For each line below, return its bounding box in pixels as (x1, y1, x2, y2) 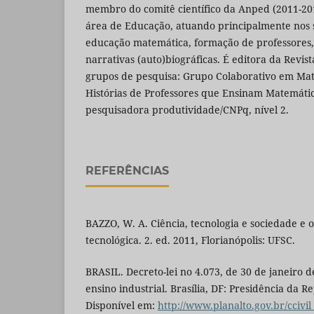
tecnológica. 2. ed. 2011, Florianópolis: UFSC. (86, 233, 295, 247)
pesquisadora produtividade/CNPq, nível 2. (86, 103, 289, 117)
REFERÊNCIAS (86, 164, 169, 178)
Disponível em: (86, 298, 158, 312)
